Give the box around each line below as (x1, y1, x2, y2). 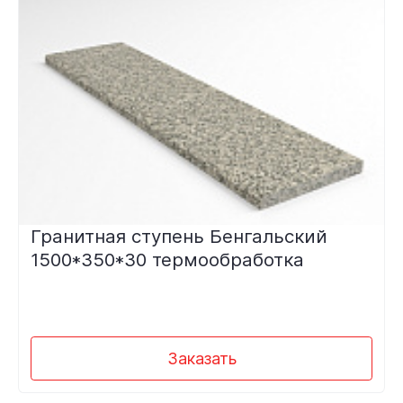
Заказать (166, 348, 237, 368)
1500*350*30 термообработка (30, 247, 304, 271)
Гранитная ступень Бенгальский (30, 224, 327, 247)
